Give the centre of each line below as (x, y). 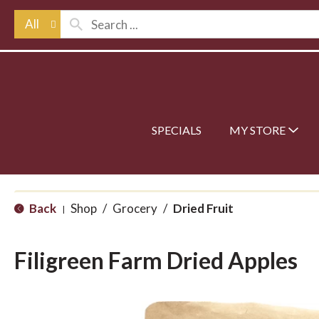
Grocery (135, 208)
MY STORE (257, 130)
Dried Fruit (203, 208)
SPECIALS (176, 130)
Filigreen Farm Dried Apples (156, 260)
